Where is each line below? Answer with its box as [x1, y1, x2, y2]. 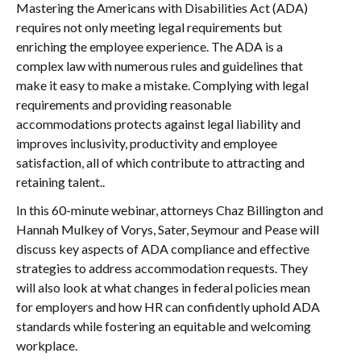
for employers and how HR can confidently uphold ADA [16, 299, 320, 314]
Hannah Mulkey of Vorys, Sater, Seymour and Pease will [16, 222, 319, 237]
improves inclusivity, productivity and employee [16, 135, 277, 151]
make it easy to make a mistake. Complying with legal [16, 77, 309, 93]
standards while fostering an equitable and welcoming [16, 318, 311, 334]
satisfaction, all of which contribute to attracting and [16, 155, 305, 170]
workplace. [16, 338, 77, 353]
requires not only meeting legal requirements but [16, 19, 282, 35]
